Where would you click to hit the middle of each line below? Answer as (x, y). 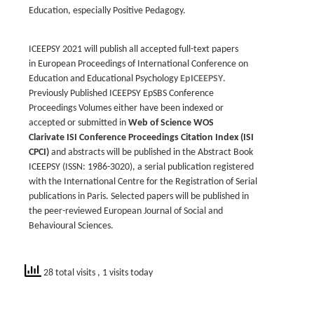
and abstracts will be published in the (124, 152)
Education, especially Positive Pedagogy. (107, 11)
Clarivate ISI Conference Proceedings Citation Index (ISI (141, 138)
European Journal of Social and (163, 211)
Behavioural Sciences (70, 226)
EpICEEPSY (202, 79)
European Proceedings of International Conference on (143, 64)
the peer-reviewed (66, 211)
